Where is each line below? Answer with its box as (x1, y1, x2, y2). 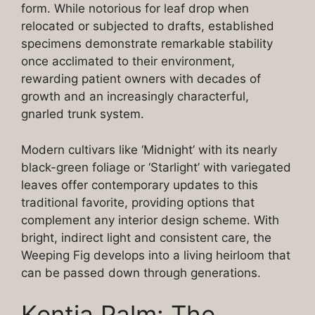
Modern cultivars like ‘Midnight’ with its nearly (21, 142, 277, 157)
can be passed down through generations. (21, 265, 261, 280)
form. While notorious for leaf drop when (21, 1, 249, 16)
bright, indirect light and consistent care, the (21, 230, 271, 245)
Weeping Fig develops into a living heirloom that (21, 247, 290, 262)
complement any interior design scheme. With (21, 212, 279, 227)
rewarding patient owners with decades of (21, 72, 261, 86)
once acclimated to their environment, (21, 54, 235, 69)
